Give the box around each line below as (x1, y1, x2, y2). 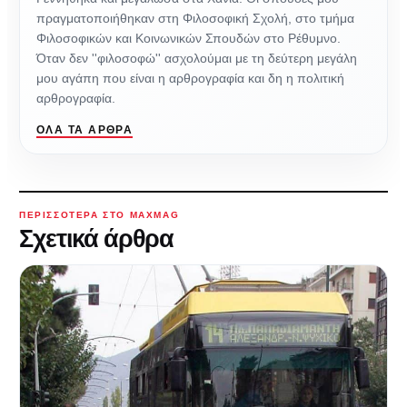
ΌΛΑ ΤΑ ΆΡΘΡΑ (36, 123, 134, 136)
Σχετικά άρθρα (19, 224, 174, 253)
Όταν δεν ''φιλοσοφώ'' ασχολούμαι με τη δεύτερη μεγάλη (36, 50, 357, 65)
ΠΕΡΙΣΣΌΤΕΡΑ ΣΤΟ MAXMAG (19, 209, 180, 220)
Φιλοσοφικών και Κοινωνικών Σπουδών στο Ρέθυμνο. (36, 30, 341, 45)
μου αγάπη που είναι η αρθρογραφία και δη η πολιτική (36, 70, 344, 85)
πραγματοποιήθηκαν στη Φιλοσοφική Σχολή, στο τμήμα (36, 10, 354, 25)
